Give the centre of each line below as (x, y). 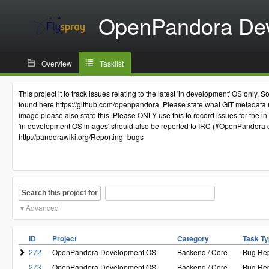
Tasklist (112, 63)
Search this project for (60, 192)
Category (193, 239)
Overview (57, 63)
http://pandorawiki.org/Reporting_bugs (81, 137)
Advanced (42, 208)
